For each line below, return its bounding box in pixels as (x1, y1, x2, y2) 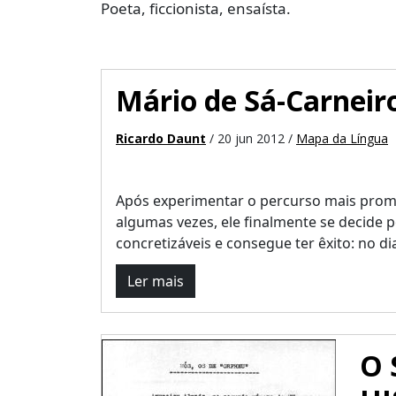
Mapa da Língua (296, 130, 388, 147)
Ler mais (127, 271, 184, 291)
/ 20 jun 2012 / (206, 130, 296, 147)
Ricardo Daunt (116, 130, 206, 147)
